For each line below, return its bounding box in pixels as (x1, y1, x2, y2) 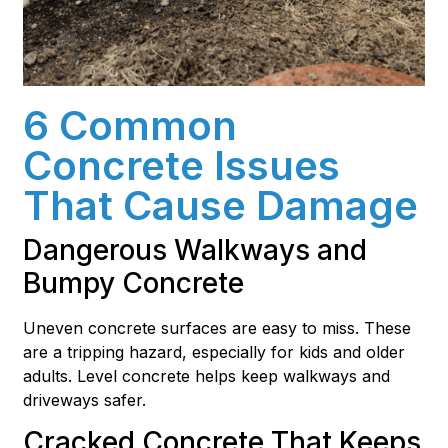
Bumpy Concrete (23, 265, 245, 300)
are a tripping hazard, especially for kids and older (23, 341, 406, 362)
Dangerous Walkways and (23, 232, 368, 267)
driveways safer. (23, 389, 147, 410)
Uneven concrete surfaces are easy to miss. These (23, 317, 412, 338)
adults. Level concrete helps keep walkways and (23, 365, 391, 386)
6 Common (23, 100, 238, 150)
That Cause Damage (23, 180, 419, 230)
